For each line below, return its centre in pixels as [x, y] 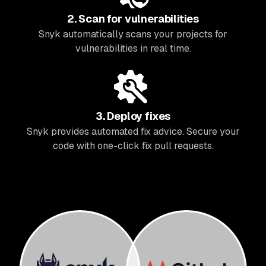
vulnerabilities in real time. [133, 49]
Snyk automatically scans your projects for [133, 34]
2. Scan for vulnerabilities [133, 19]
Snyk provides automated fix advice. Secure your [133, 132]
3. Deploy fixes [133, 116]
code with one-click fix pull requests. [133, 146]
